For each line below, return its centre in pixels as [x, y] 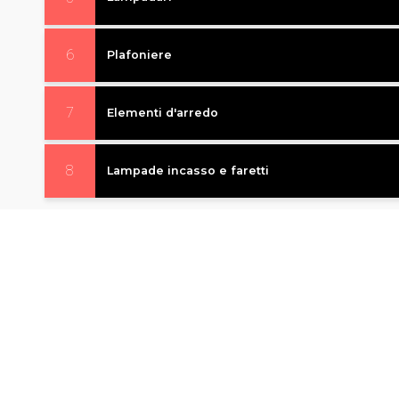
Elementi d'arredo [162, 112]
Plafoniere [139, 55]
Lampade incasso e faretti [187, 170]
